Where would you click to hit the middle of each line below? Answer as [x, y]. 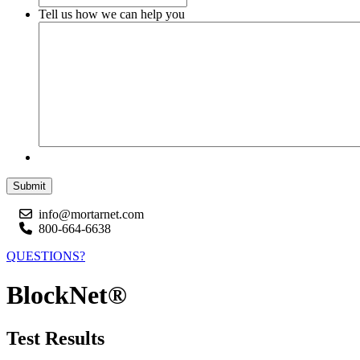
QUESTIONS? [46, 256]
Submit [29, 186]
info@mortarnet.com [91, 214]
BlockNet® [67, 295]
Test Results [55, 338]
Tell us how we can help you [112, 14]
